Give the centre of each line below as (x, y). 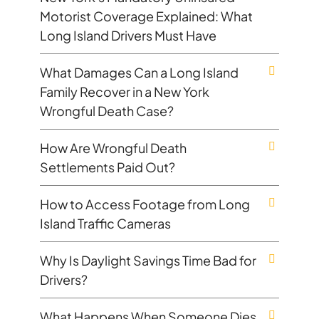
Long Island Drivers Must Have (128, 35)
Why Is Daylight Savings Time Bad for (148, 260)
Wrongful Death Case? (107, 110)
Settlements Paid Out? (108, 167)
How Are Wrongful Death (113, 147)
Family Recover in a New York (125, 91)
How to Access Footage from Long (145, 204)
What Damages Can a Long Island (139, 72)
